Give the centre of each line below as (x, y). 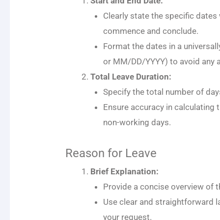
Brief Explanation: (125, 172)
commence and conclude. (151, 31)
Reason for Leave (111, 153)
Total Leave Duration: (131, 76)
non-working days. (137, 122)
